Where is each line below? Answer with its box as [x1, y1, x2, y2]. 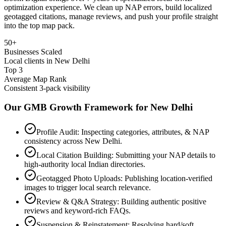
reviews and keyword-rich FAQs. [24, 206, 131, 215]
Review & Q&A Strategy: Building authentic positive [36, 197, 206, 206]
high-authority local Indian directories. [24, 159, 145, 168]
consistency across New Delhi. [24, 136, 122, 145]
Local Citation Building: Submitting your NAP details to [36, 150, 215, 159]
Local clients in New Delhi [4, 56, 90, 65]
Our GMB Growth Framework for [4, 102, 150, 113]
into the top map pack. [4, 21, 75, 30]
